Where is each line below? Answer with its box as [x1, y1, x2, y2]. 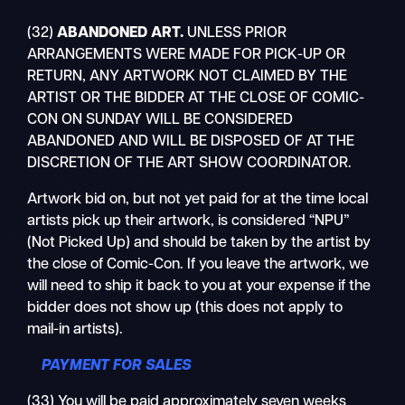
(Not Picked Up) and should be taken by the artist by [27, 235, 372, 250]
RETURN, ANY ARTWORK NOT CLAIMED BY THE [27, 69, 348, 84]
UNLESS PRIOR [184, 25, 287, 41]
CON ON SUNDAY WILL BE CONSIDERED [27, 112, 294, 127]
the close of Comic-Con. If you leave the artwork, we [27, 257, 370, 272]
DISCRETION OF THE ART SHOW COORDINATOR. [27, 155, 353, 171]
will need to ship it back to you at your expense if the [27, 278, 372, 294]
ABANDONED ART [57, 25, 181, 41]
